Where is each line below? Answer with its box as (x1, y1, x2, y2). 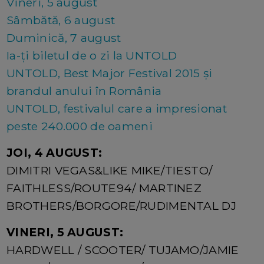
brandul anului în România (6, 83, 162, 98)
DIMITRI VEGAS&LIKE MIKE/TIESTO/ (6, 163, 213, 177)
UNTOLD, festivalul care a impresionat (6, 101, 227, 115)
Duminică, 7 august (6, 30, 121, 45)
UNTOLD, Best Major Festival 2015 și (6, 65, 213, 80)
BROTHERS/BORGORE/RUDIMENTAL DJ (6, 198, 236, 213)
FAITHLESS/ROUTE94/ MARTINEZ (6, 180, 202, 195)
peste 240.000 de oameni (6, 118, 153, 133)
